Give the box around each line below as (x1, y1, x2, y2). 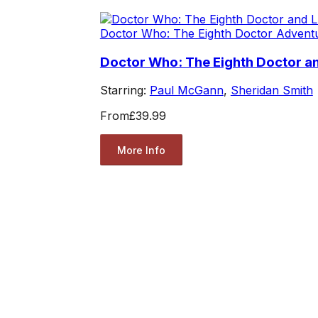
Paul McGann (149, 83, 224, 98)
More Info (116, 143, 165, 156)
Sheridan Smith (230, 83, 313, 98)
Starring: (99, 83, 150, 98)
